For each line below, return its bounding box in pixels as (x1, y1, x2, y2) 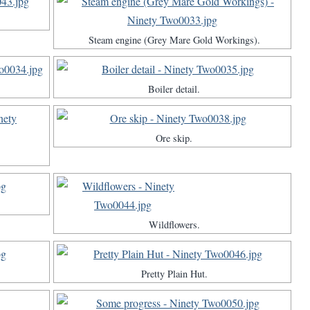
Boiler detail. (148, 82, 200, 96)
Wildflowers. (148, 218, 200, 232)
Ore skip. (156, 131, 192, 145)
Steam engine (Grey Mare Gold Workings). (88, 33, 260, 47)
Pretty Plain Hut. (140, 267, 208, 281)
